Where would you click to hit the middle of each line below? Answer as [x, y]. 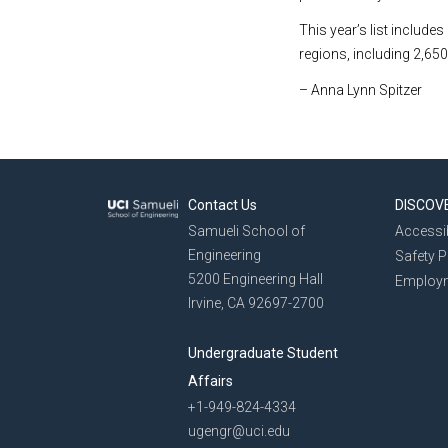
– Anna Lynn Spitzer [361, 90]
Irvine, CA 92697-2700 [256, 303]
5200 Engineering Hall [255, 279]
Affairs [210, 381]
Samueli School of [246, 231]
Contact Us [222, 205]
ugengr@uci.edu [239, 431]
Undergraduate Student [263, 353]
